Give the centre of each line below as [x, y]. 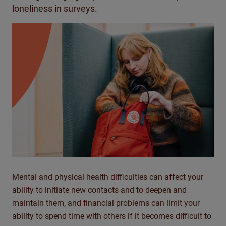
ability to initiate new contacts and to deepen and [99, 190]
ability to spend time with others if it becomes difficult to [112, 216]
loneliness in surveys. [56, 8]
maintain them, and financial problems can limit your [106, 203]
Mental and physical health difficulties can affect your [108, 177]
